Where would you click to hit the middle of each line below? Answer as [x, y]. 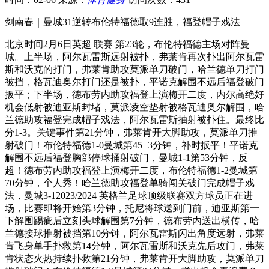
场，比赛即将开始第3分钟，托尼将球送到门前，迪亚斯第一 [132, 208]
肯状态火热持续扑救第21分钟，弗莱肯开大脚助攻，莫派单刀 [134, 258]
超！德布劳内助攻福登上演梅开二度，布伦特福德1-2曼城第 [131, 170]
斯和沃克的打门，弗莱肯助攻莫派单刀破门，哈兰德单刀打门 [134, 69]
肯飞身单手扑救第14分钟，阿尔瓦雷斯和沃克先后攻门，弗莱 [134, 246]
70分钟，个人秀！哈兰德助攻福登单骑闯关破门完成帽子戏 [130, 183]
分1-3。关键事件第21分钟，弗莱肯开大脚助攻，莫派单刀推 [131, 132]
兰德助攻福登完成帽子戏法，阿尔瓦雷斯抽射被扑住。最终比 [134, 119]
